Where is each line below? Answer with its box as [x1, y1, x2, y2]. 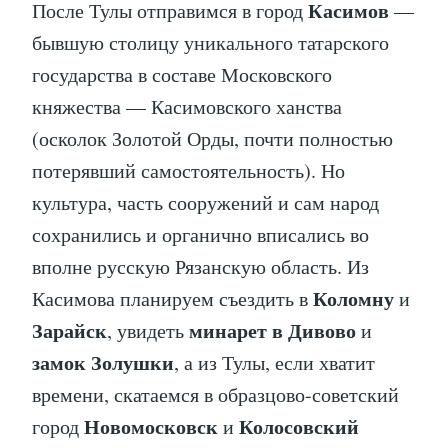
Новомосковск [84, 412, 218, 442]
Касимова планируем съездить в [32, 285, 313, 313]
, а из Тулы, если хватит [174, 349, 375, 377]
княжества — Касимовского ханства [32, 93, 342, 121]
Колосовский [239, 412, 359, 442]
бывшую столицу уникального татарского [32, 29, 389, 57]
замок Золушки [32, 348, 174, 378]
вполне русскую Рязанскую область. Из [32, 253, 369, 281]
